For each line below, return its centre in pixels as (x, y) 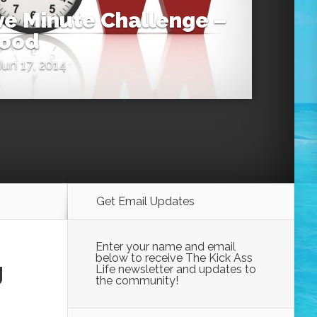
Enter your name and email (166, 246)
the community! (137, 280)
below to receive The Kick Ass (174, 258)
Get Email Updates (145, 201)
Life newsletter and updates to (176, 269)
